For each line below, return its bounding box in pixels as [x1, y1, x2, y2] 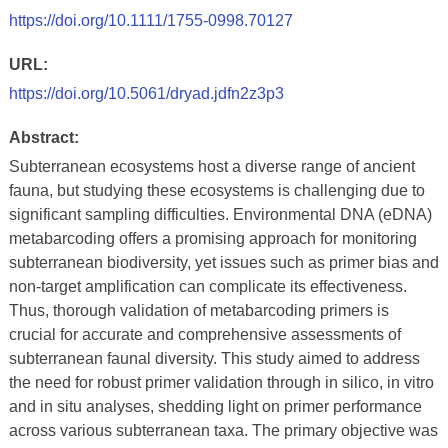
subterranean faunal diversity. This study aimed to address [8, 350, 420, 367]
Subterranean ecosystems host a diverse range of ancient [8, 158, 415, 175]
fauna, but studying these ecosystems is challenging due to [8, 182, 425, 199]
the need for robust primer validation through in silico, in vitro [8, 374, 434, 391]
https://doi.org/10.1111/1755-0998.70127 [8, 12, 293, 29]
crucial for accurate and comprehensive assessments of [8, 326, 401, 343]
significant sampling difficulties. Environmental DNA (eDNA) [8, 206, 432, 223]
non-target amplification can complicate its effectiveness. [8, 278, 407, 295]
